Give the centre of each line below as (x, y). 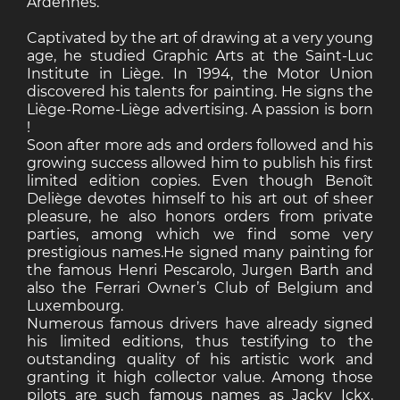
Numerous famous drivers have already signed (200, 324)
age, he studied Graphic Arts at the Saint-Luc (200, 56)
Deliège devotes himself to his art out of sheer (200, 199)
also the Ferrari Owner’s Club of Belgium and (200, 288)
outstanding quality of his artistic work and (200, 359)
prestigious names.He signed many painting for (200, 252)
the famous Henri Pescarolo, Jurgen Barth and (200, 270)
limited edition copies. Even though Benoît (200, 181)
